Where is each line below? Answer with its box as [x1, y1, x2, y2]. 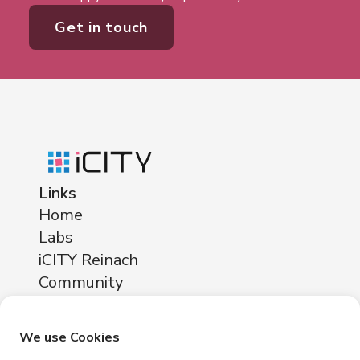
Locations [39, 317, 110, 339]
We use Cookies [19, 329, 120, 346]
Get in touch [55, 18, 148, 38]
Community [39, 272, 123, 294]
